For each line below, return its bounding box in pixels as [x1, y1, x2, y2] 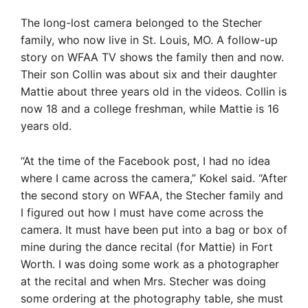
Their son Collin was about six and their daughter [21, 67, 277, 81]
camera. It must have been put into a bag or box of [21, 222, 287, 236]
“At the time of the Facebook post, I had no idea [21, 153, 270, 168]
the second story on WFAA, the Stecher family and [21, 188, 283, 202]
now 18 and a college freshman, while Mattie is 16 [21, 101, 279, 115]
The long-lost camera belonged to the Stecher [21, 15, 262, 30]
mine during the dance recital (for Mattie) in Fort [21, 239, 273, 254]
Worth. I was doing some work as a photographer [21, 256, 279, 271]
